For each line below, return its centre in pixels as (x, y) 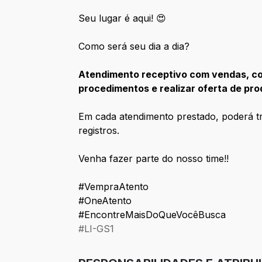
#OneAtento (105, 201)
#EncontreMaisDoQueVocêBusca (152, 215)
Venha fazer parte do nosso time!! (157, 159)
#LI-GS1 (96, 229)
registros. (99, 131)
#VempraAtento (114, 187)
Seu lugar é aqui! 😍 (123, 18)
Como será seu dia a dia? (134, 46)
